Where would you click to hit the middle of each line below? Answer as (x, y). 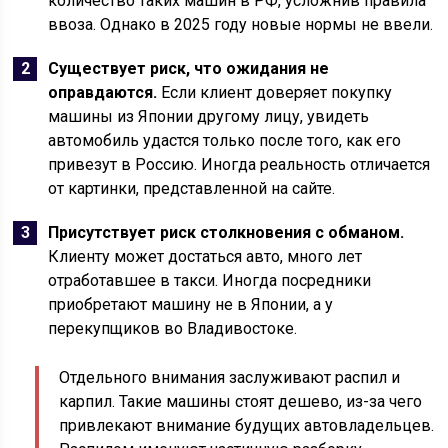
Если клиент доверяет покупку (275, 92)
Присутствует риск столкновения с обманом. (226, 232)
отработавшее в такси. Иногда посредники (210, 280)
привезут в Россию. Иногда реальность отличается (239, 164)
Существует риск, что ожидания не (189, 68)
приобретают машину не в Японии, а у (191, 304)
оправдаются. (103, 92)
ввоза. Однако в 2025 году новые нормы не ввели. (241, 24)
